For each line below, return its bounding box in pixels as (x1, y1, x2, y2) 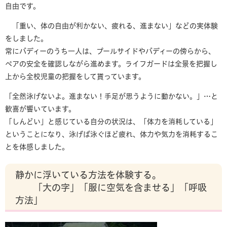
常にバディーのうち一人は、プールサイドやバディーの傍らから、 (5, 48, 215, 55)
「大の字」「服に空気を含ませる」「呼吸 (15, 183, 207, 192)
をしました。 (5, 35, 48, 42)
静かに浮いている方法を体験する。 (15, 170, 161, 179)
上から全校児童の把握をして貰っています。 (5, 73, 145, 80)
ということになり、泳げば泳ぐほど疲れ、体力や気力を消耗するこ (5, 131, 218, 138)
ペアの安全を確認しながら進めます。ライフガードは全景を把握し (5, 60, 217, 67)
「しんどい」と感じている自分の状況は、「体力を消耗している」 (5, 118, 217, 125)
